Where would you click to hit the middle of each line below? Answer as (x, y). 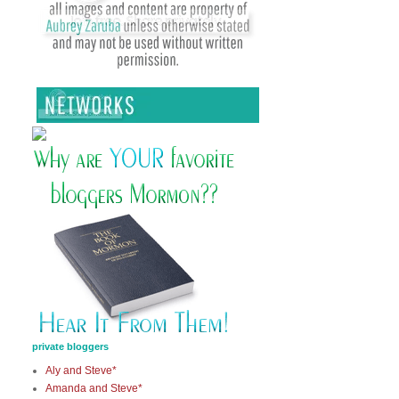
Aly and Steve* (81, 370)
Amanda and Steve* (94, 388)
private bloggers (70, 346)
